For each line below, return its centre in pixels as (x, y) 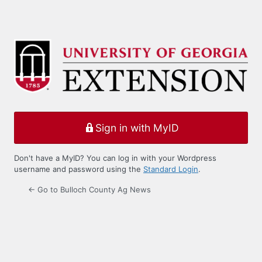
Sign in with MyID (137, 127)
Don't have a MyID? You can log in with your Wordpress (115, 158)
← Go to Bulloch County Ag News (89, 190)
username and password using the (79, 169)
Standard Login (171, 169)
